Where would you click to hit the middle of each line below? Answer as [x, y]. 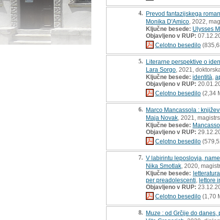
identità [202, 77]
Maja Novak [162, 118]
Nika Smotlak [164, 166]
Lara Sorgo [161, 69]
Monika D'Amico [167, 21]
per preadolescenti [171, 180]
